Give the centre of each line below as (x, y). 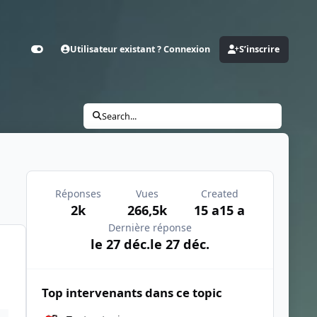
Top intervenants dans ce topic (132, 293)
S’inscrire (260, 50)
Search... (120, 116)
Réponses (78, 194)
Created (219, 194)
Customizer (56, 55)
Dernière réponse (150, 228)
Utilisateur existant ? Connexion (140, 50)
